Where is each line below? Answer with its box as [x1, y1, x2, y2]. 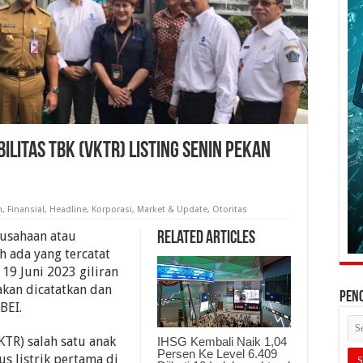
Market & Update [137, 204, 207, 215]
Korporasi [92, 204, 132, 215]
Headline [49, 204, 87, 215]
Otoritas [212, 204, 247, 215]
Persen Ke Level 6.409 [157, 346, 277, 361]
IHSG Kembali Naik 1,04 [157, 334, 287, 348]
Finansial [7, 204, 45, 215]
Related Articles [157, 229, 255, 248]
